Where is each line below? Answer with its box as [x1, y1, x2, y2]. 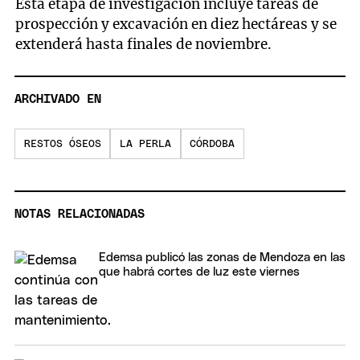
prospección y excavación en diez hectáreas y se [15, 15, 337, 34]
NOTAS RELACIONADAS [14, 207, 145, 220]
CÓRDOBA [190, 138, 235, 149]
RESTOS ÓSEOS [23, 138, 101, 149]
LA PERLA [119, 138, 171, 149]
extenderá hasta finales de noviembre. [15, 35, 272, 54]
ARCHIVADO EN [14, 92, 101, 105]
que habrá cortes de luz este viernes [99, 265, 300, 278]
